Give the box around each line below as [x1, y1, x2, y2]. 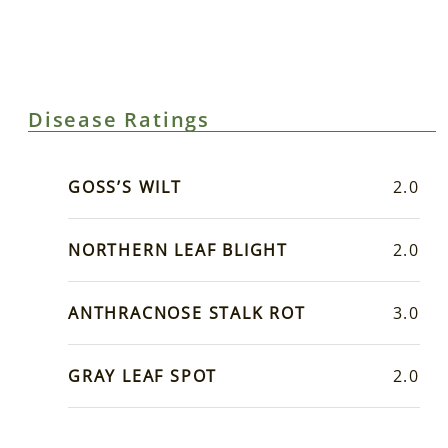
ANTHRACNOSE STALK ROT [68, 301, 306, 324]
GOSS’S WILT [68, 175, 182, 198]
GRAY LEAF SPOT [68, 364, 218, 387]
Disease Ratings [28, 105, 210, 133]
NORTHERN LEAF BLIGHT [68, 238, 288, 261]
